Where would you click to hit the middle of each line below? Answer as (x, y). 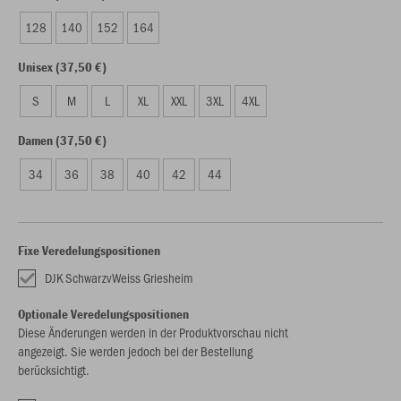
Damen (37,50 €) (62, 140)
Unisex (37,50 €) (62, 67)
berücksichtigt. (54, 370)
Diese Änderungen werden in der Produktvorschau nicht (153, 332)
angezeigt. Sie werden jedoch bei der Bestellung (135, 351)
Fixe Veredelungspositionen (89, 250)
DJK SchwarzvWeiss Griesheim (119, 277)
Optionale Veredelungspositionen (103, 314)
